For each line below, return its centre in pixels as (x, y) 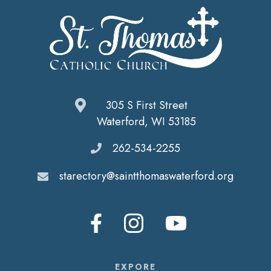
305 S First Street (146, 106)
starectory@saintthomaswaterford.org (146, 176)
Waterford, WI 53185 (146, 122)
